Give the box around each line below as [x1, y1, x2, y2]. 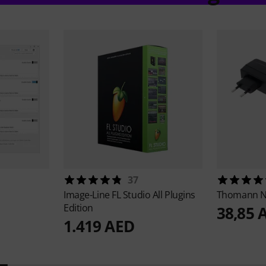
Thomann [216, 188, 261, 202]
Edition [64, 201, 94, 215]
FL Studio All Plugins [112, 188, 195, 202]
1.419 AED [64, 216, 134, 237]
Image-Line [64, 188, 112, 202]
